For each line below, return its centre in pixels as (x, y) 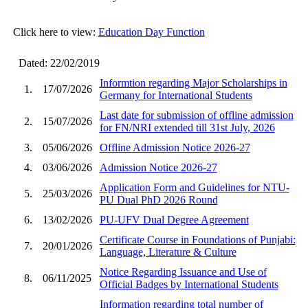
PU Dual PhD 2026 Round (158, 199)
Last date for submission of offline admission (196, 115)
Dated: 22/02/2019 (56, 63)
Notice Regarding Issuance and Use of (183, 272)
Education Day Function (151, 32)
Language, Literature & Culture (168, 252)
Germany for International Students (176, 95)
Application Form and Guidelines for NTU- (194, 187)
